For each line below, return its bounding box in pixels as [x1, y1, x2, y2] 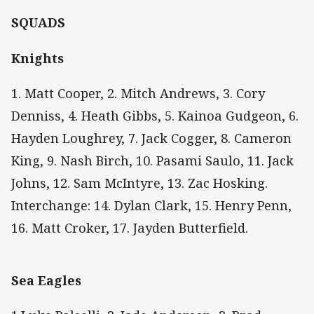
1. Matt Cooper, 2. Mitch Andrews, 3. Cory [11, 84, 265, 102]
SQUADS [11, 14, 65, 32]
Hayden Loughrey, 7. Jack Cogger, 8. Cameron [11, 129, 292, 146]
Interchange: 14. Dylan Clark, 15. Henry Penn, [11, 196, 292, 214]
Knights [11, 49, 64, 67]
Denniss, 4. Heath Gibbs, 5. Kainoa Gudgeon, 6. [11, 107, 299, 124]
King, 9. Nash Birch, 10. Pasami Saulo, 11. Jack [11, 151, 294, 169]
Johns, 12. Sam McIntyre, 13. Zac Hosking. [11, 174, 268, 191]
